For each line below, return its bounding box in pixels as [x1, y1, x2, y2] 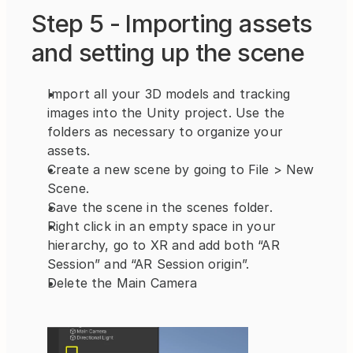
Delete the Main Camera [47, 274, 198, 291]
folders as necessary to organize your [47, 123, 283, 139]
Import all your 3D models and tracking [47, 85, 291, 102]
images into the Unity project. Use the [47, 104, 285, 121]
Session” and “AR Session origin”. [47, 255, 250, 272]
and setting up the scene [32, 37, 305, 67]
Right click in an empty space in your [47, 217, 276, 234]
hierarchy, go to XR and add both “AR [47, 236, 280, 253]
